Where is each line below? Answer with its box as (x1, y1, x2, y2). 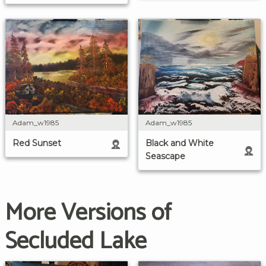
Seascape (145, 151, 185, 162)
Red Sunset (12, 138, 61, 149)
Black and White (145, 138, 214, 149)
